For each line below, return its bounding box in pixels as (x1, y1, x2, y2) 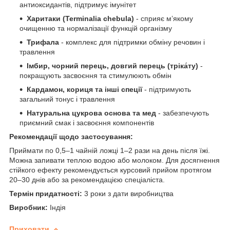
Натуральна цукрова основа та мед (27, 108, 156, 117)
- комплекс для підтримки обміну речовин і (61, 37, 205, 46)
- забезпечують (156, 108, 209, 117)
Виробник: (9, 203, 48, 212)
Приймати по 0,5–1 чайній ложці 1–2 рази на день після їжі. (9, 146, 210, 155)
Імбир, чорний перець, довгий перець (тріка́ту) (27, 61, 200, 70)
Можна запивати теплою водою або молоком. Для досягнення (9, 156, 220, 164)
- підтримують (142, 85, 191, 93)
